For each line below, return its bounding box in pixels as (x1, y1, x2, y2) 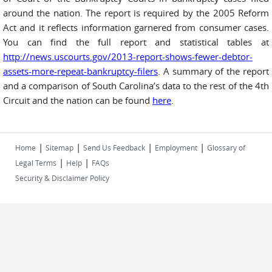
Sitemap (46, 143, 73, 152)
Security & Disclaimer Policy (15, 173, 109, 183)
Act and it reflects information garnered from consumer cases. (3, 21, 269, 33)
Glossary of (207, 143, 245, 152)
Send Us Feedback (83, 143, 145, 152)
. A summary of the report (158, 65, 269, 77)
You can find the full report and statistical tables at (3, 36, 269, 48)
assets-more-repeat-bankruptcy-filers (3, 65, 158, 77)
